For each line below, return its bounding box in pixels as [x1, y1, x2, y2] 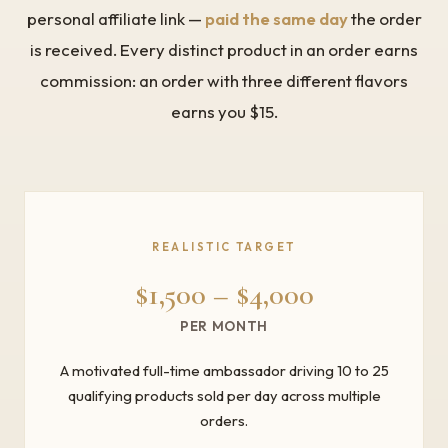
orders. [200, 410, 248, 430]
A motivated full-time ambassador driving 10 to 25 [59, 360, 389, 380]
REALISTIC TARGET [152, 240, 296, 255]
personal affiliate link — [26, 8, 205, 30]
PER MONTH [179, 317, 269, 336]
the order [347, 8, 422, 30]
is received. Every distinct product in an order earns [30, 39, 418, 61]
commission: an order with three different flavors [40, 70, 408, 92]
